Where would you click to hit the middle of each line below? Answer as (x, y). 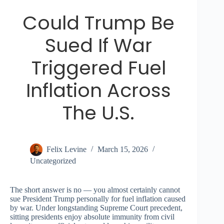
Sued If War (99, 45)
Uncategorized (53, 161)
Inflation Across (99, 90)
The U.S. (99, 113)
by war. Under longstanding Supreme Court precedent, (96, 208)
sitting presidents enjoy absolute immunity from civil (92, 217)
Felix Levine (66, 149)
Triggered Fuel (98, 68)
